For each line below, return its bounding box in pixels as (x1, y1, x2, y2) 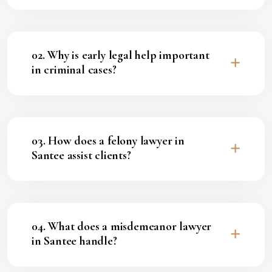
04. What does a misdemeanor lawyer (32, 219, 212, 234)
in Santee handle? (32, 234, 117, 248)
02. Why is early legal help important (32, 48, 209, 63)
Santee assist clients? (32, 148, 131, 163)
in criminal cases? (32, 63, 117, 77)
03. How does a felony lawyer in (32, 134, 185, 148)
